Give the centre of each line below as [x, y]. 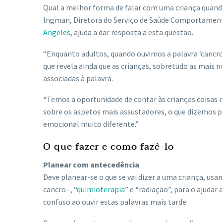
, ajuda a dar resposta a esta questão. [132, 32]
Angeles [57, 32]
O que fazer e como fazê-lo [109, 146]
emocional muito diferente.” [91, 124]
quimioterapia [101, 190]
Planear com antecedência [91, 165]
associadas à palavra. [78, 78]
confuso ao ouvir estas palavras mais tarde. [115, 202]
